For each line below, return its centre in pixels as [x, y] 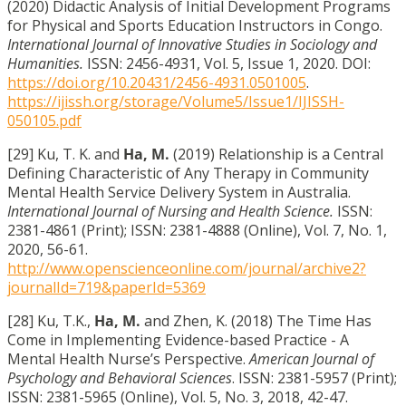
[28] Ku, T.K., [51, 320]
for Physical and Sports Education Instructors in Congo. [195, 25]
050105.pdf [44, 120]
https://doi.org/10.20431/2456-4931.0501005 [157, 82]
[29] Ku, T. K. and [65, 154]
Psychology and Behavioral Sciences [120, 377]
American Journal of [312, 358]
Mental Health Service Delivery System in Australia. [179, 192]
